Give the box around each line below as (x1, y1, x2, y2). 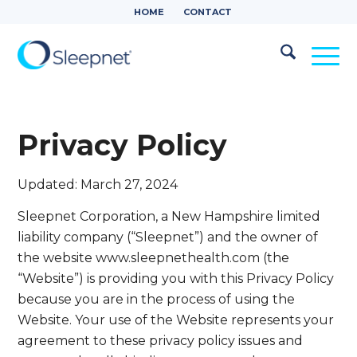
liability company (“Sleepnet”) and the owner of (18, 229, 319, 245)
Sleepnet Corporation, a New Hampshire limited (18, 208, 321, 224)
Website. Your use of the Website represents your (18, 312, 335, 328)
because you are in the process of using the (18, 291, 296, 307)
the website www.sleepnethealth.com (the (18, 249, 290, 265)
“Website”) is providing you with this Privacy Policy (18, 270, 335, 286)
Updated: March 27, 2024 (18, 177, 178, 192)
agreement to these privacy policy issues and (18, 332, 304, 348)
